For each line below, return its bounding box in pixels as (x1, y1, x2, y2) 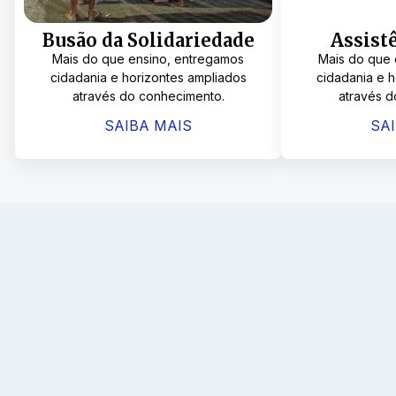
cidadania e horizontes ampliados (49, 70, 247, 86)
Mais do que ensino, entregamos (52, 51, 245, 67)
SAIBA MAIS (104, 116, 193, 134)
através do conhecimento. (72, 88, 225, 104)
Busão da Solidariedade (42, 29, 255, 52)
